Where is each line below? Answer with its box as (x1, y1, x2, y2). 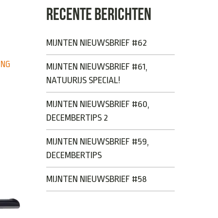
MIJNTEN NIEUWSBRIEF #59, (46, 136, 149, 147)
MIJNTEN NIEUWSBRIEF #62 (46, 37, 147, 48)
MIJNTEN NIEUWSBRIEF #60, (46, 98, 150, 109)
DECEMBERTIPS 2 (46, 112, 109, 123)
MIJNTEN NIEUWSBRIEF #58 (46, 173, 147, 184)
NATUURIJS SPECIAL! (46, 74, 121, 86)
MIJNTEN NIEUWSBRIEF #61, (46, 61, 148, 72)
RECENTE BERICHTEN (46, 4, 152, 23)
